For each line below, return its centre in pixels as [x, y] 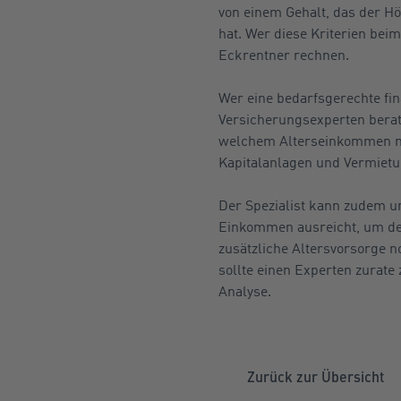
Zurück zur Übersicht [314, 376]
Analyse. [245, 291]
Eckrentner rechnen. [284, 55]
